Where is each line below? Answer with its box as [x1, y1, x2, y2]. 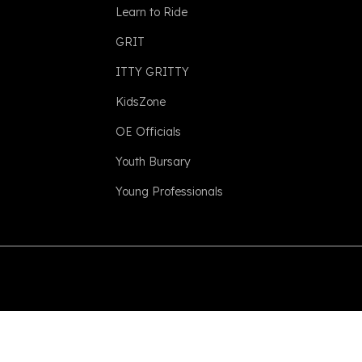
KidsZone [116, 95, 166, 109]
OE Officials [116, 124, 182, 139]
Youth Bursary [116, 154, 192, 169]
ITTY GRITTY [116, 65, 190, 79]
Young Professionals [116, 184, 224, 199]
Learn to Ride [116, 5, 188, 19]
